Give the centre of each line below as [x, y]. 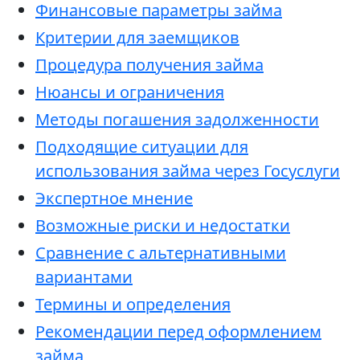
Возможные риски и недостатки [163, 225]
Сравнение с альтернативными [161, 253]
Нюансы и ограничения [130, 92]
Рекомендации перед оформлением [178, 331]
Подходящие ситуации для [142, 147]
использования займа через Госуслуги [188, 171]
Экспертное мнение [114, 198]
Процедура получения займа [149, 65]
